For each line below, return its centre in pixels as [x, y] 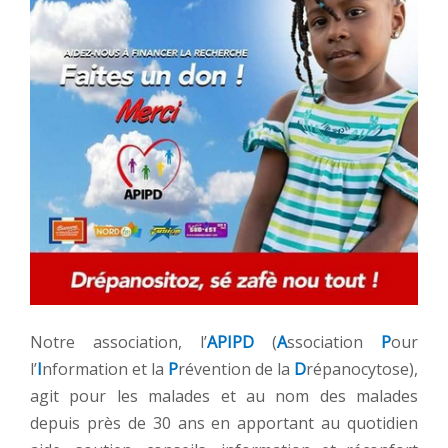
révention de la [236, 369]
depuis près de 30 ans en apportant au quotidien [224, 423]
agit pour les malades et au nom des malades [224, 396]
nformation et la [105, 369]
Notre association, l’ [118, 342]
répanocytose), [362, 369]
